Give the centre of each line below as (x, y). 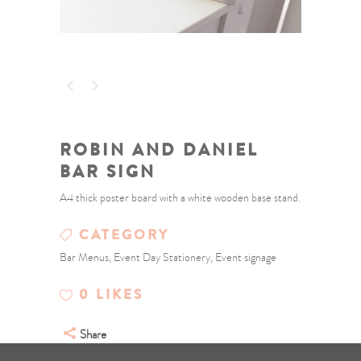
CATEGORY (124, 235)
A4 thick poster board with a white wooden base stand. (180, 197)
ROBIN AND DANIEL (159, 149)
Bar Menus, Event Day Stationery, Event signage (168, 257)
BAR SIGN (108, 171)
